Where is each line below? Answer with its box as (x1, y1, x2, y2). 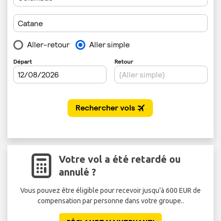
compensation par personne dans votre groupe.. (37, 197, 184, 205)
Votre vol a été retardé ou (58, 153, 181, 165)
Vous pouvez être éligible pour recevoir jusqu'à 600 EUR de (20, 186, 201, 195)
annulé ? (58, 166, 96, 178)
